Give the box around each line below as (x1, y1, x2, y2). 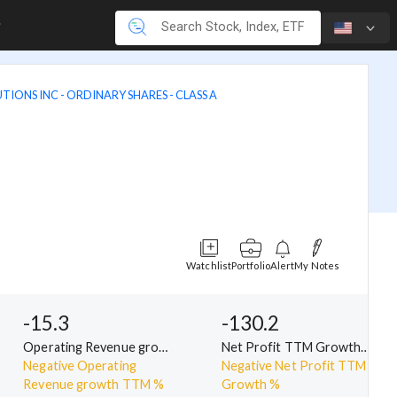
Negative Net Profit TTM (221, 357, 367, 373)
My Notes (294, 259, 339, 271)
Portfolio (231, 259, 270, 271)
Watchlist (186, 259, 231, 271)
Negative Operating (23, 357, 136, 373)
